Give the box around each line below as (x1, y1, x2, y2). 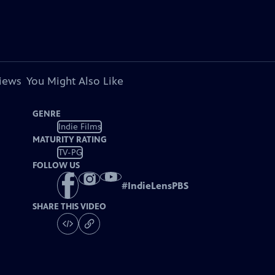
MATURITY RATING (33, 134, 107, 145)
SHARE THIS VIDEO (33, 201, 107, 212)
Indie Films (58, 121, 101, 132)
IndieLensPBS (128, 180, 189, 192)
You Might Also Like (26, 74, 123, 88)
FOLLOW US (33, 160, 80, 171)
